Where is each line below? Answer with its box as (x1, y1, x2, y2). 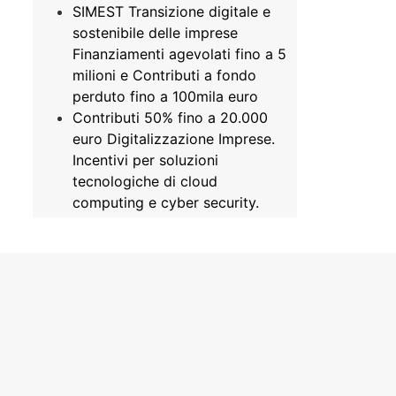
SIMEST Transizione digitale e (72, 3, 270, 20)
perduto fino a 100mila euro (72, 88, 258, 105)
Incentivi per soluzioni (72, 151, 218, 169)
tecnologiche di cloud (72, 172, 217, 190)
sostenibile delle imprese (72, 24, 238, 42)
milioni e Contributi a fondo (72, 66, 256, 84)
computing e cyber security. (72, 194, 259, 211)
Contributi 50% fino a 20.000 (72, 109, 268, 126)
